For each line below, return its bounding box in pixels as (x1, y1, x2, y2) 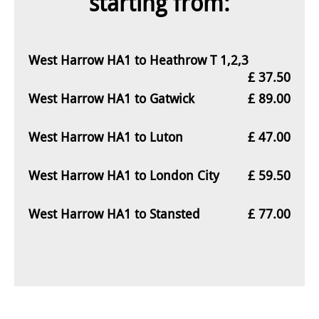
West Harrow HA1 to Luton (28, 127, 183, 145)
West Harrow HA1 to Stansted (28, 204, 200, 222)
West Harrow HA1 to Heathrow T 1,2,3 (28, 51, 249, 68)
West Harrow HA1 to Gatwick (28, 89, 194, 107)
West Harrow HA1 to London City (28, 166, 219, 184)
